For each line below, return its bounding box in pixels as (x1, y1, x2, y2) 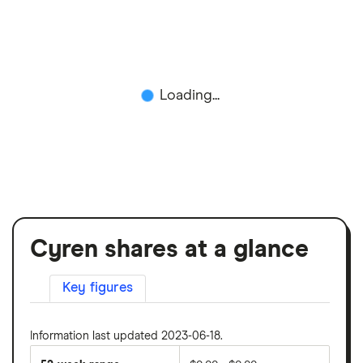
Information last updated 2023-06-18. (30, 330, 223, 342)
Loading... (160, 88, 220, 103)
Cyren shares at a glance (30, 237, 309, 262)
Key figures (62, 280, 133, 295)
